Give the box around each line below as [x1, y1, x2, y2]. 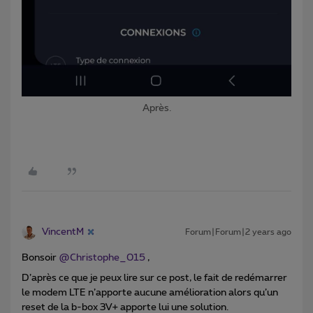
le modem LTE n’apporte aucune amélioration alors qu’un [22, 287, 278, 298]
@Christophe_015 [59, 252, 145, 263]
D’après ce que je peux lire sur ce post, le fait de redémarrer [22, 272, 287, 283]
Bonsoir [22, 252, 59, 263]
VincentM [42, 226, 84, 237]
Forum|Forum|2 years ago [185, 227, 291, 236]
